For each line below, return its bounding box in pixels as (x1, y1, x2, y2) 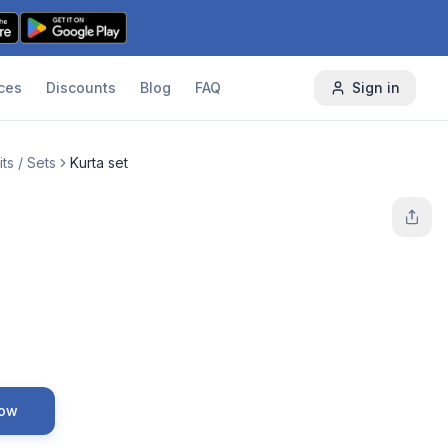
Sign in (351, 79, 400, 96)
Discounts (45, 79, 116, 96)
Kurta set (70, 154, 128, 171)
